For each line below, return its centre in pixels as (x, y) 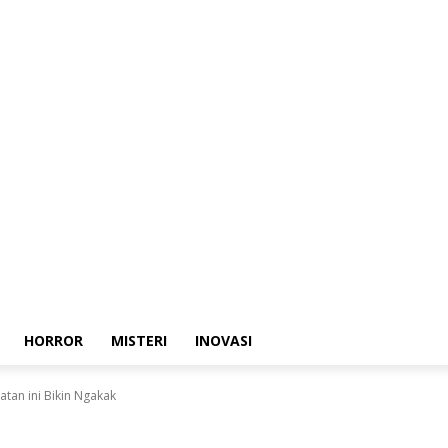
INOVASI (223, 340)
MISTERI (139, 340)
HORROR (53, 340)
